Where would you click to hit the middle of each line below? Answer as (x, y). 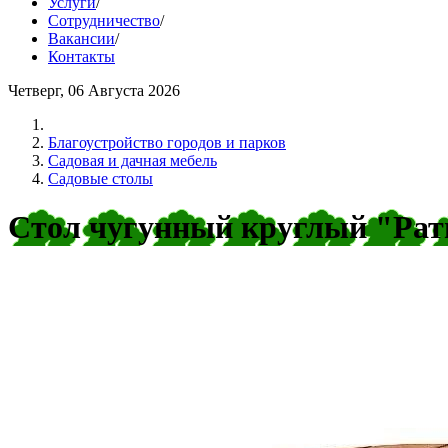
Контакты (81, 56)
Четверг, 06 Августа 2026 (94, 90)
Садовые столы (100, 178)
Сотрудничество (104, 20)
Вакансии (81, 38)
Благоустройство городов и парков (167, 142)
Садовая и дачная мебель (132, 160)
